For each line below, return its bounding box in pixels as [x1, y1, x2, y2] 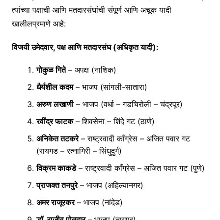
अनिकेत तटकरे [36, 134, 79, 144]
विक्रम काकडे [36, 163, 76, 173]
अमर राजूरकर [36, 197, 75, 208]
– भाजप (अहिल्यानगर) [77, 180, 143, 191]
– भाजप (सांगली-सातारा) [73, 82, 147, 92]
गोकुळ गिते [36, 65, 66, 75]
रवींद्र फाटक [36, 116, 73, 127]
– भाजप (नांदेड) [74, 197, 123, 208]
